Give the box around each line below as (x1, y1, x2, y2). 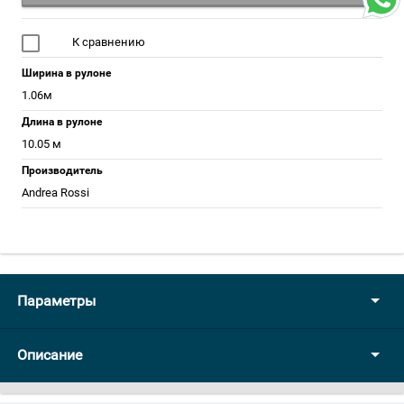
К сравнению (69, 35, 145, 49)
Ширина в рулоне (22, 67, 111, 79)
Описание (17, 346, 82, 363)
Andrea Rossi (22, 186, 89, 199)
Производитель (22, 164, 103, 177)
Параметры (17, 292, 96, 309)
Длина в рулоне (22, 115, 102, 128)
